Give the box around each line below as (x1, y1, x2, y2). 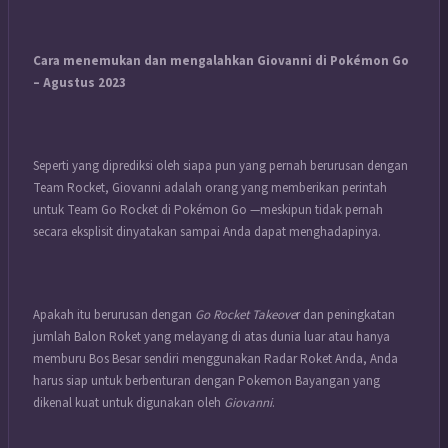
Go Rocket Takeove (195, 305, 296, 324)
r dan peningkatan (296, 305, 395, 324)
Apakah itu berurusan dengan (33, 305, 195, 324)
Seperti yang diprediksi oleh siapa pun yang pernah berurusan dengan (33, 156, 408, 175)
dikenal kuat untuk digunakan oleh (33, 393, 224, 412)
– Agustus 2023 (33, 73, 126, 92)
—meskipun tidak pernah (250, 200, 383, 219)
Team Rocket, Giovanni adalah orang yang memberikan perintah (33, 178, 387, 197)
